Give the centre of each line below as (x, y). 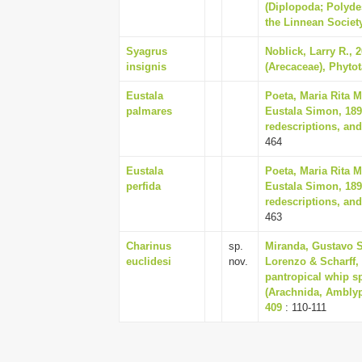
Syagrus (147, 51)
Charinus (149, 246)
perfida (143, 186)
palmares (149, 111)
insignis (146, 67)
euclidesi (149, 261)
